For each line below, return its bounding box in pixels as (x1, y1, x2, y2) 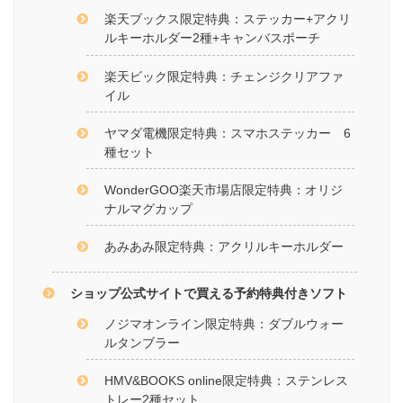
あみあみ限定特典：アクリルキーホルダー (103, 238, 344, 254)
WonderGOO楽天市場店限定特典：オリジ (103, 182, 343, 197)
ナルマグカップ (103, 201, 193, 216)
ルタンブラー (103, 336, 180, 351)
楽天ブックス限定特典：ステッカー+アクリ (103, 12, 351, 27)
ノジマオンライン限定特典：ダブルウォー (103, 317, 344, 332)
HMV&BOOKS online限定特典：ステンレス (103, 373, 348, 389)
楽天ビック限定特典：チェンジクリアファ (103, 68, 344, 84)
